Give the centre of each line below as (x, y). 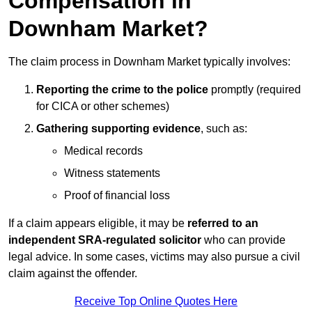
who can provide (243, 240)
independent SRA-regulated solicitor (105, 240)
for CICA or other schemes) (103, 107)
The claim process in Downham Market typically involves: (149, 62)
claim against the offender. (73, 274)
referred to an (223, 224)
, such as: (224, 129)
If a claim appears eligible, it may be (98, 224)
